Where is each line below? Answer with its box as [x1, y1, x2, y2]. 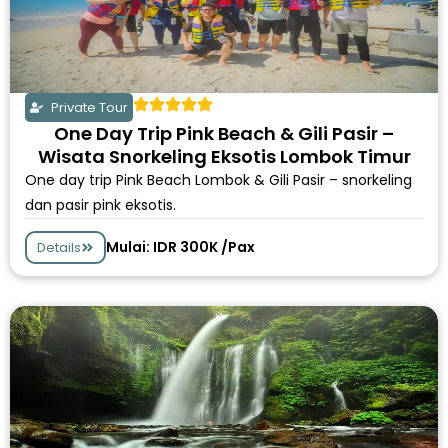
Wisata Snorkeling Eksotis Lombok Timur [37, 144, 411, 169]
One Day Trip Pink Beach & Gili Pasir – [54, 121, 394, 146]
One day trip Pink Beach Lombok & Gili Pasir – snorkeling [25, 170, 412, 190]
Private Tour [51, 98, 129, 117]
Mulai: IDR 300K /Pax [106, 237, 255, 257]
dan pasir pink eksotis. [25, 195, 176, 215]
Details [37, 238, 81, 257]
